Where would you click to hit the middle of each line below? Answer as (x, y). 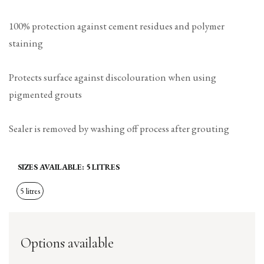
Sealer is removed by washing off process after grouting (119, 129)
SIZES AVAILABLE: (52, 167)
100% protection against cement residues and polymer (117, 26)
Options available (67, 243)
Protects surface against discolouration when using (113, 77)
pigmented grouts (45, 95)
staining (26, 43)
